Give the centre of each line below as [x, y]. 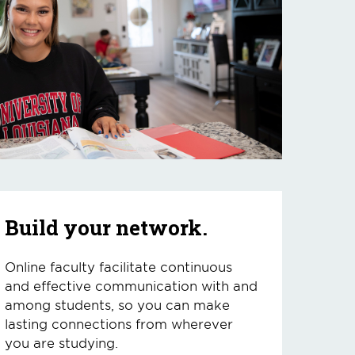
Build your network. [106, 227]
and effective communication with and [131, 285]
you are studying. [61, 342]
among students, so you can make [117, 304]
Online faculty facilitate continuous [118, 266]
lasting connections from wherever [119, 323]
